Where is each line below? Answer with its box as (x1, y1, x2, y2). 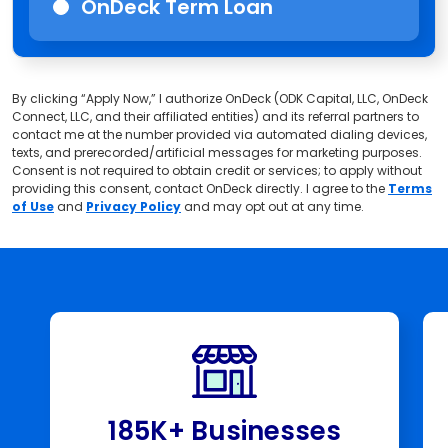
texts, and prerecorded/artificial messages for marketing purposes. (12, 143, 422, 161)
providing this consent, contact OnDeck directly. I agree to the (12, 179, 388, 197)
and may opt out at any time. (181, 197, 364, 215)
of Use (12, 197, 54, 215)
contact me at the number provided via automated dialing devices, (12, 125, 427, 143)
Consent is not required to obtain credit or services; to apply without (12, 161, 422, 179)
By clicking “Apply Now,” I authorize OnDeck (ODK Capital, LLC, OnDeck (12, 89, 428, 107)
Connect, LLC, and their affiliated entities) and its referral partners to (12, 107, 419, 125)
